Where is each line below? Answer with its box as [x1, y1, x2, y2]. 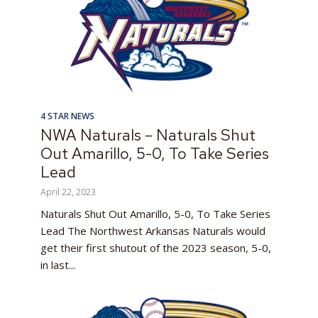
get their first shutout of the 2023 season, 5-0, [40, 241, 271, 256]
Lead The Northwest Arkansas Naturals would [40, 224, 265, 238]
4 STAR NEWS [40, 110, 94, 123]
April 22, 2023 [40, 186, 96, 199]
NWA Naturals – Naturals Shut [40, 125, 256, 146]
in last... [40, 258, 75, 273]
